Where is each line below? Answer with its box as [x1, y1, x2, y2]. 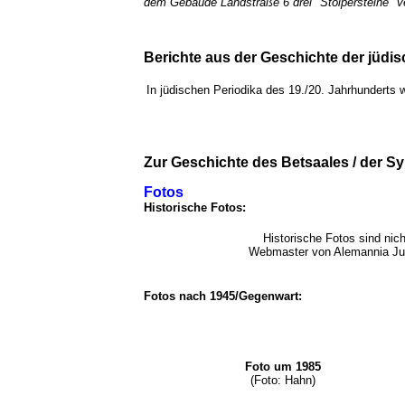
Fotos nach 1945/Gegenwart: [144, 289, 309, 303]
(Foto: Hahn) [250, 373, 316, 387]
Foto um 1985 [245, 360, 321, 373]
